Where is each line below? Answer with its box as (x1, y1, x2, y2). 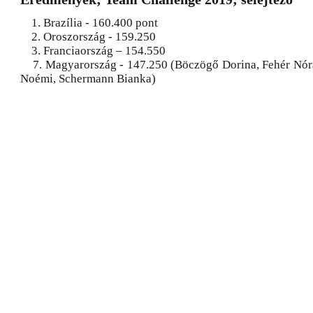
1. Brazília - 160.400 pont (20, 16, 158, 29)
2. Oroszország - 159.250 (20, 30, 156, 43)
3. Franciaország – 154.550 (20, 44, 166, 57)
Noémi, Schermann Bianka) (20, 72, 156, 85)
